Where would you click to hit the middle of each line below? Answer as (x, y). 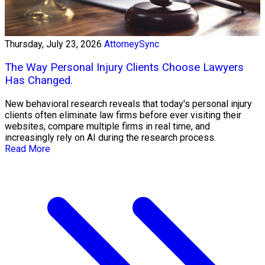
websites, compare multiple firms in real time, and (107, 126)
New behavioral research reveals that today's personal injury (128, 104)
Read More (28, 148)
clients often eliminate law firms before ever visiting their (123, 115)
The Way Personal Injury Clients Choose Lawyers (124, 68)
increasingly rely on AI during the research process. (110, 137)
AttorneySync (132, 44)
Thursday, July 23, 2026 (53, 44)
